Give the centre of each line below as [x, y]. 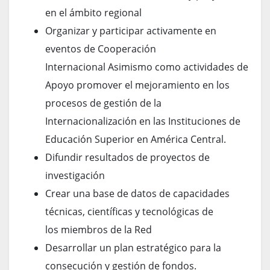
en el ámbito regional [93, 12]
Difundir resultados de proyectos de [127, 157]
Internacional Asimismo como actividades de [147, 67]
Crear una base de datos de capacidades [137, 193]
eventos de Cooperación [101, 49]
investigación [75, 175]
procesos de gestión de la [103, 103]
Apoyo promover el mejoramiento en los [137, 85]
